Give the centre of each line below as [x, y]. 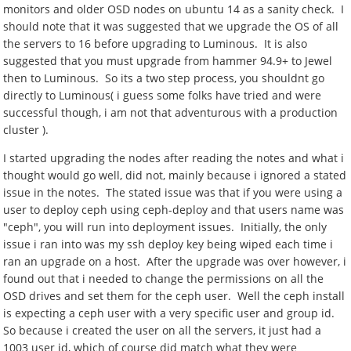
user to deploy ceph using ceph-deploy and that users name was [174, 210]
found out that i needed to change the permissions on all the [164, 279]
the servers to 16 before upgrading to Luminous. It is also [156, 43]
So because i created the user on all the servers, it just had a [163, 330]
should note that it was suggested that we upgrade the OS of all [171, 26]
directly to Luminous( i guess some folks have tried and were [163, 95]
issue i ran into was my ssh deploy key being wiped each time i [168, 244]
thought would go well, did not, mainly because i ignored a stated [175, 175]
